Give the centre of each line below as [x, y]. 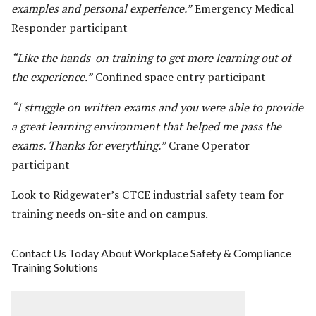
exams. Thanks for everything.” [89, 146]
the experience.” [52, 77]
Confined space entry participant [179, 77]
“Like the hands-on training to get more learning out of [151, 58]
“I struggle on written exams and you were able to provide [157, 108]
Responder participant [69, 28]
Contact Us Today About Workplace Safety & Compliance [151, 253]
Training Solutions [55, 267]
